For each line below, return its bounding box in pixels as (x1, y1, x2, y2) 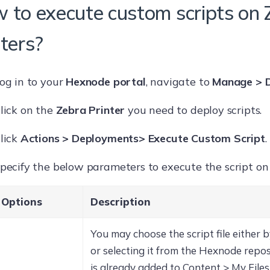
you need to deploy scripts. (125, 103, 262, 117)
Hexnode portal (66, 75, 146, 89)
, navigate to (145, 75, 213, 89)
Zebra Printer (55, 103, 125, 117)
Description (90, 195, 151, 208)
